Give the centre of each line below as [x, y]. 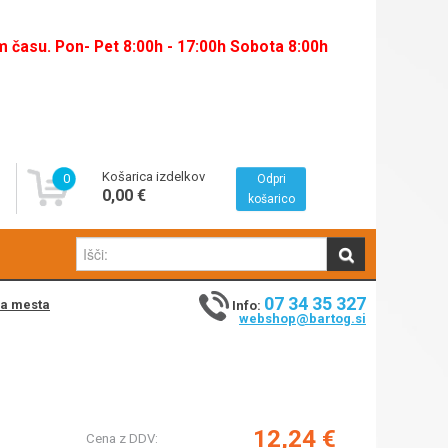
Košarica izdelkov [153, 176]
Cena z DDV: [122, 438]
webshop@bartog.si [302, 319]
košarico [271, 199]
